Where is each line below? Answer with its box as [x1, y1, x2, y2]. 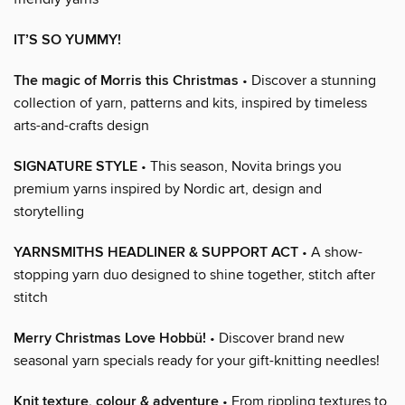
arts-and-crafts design [14, 116, 149, 135]
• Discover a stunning [239, 71, 376, 89]
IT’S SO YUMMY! [14, 30, 121, 50]
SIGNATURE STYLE [14, 156, 137, 176]
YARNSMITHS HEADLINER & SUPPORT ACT [14, 242, 298, 262]
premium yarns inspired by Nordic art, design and [14, 179, 322, 198]
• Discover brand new [206, 328, 344, 347]
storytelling [14, 202, 84, 221]
